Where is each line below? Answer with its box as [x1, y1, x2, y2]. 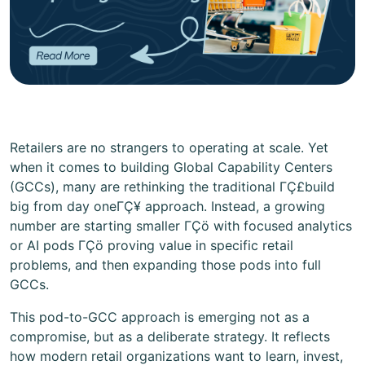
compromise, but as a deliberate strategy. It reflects [10, 328, 330, 345]
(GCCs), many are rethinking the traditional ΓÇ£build [10, 178, 335, 195]
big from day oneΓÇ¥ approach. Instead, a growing [10, 197, 325, 214]
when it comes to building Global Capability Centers [10, 158, 332, 175]
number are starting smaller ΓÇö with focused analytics [10, 217, 352, 234]
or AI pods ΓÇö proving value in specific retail [10, 236, 293, 253]
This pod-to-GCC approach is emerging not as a [10, 308, 310, 325]
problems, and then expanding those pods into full [10, 256, 321, 273]
